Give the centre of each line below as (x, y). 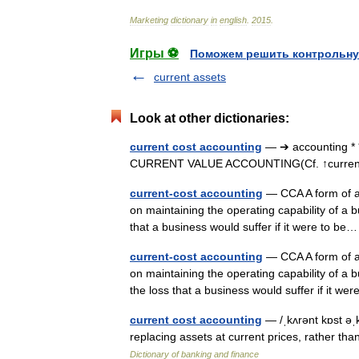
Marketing (149, 20)
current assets (190, 77)
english (233, 20)
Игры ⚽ (154, 53)
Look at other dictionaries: (210, 118)
